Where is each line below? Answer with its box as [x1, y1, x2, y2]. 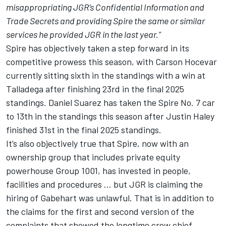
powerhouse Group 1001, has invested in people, [6, 165, 191, 177]
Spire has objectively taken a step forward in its [6, 42, 189, 54]
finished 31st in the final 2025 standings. [6, 124, 161, 136]
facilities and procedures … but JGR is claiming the [6, 179, 203, 190]
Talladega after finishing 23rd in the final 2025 [6, 83, 184, 95]
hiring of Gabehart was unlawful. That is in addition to [6, 192, 214, 204]
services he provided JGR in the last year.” [6, 29, 161, 40]
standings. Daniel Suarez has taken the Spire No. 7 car [6, 97, 215, 108]
